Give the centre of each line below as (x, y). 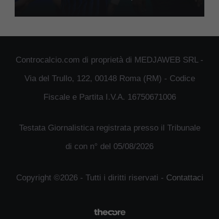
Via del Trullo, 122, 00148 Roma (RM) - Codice (109, 78)
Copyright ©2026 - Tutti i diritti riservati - (91, 177)
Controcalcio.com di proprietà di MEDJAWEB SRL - (109, 60)
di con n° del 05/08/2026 (109, 147)
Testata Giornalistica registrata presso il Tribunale (109, 128)
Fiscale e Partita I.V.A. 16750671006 (109, 97)
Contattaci (185, 177)
